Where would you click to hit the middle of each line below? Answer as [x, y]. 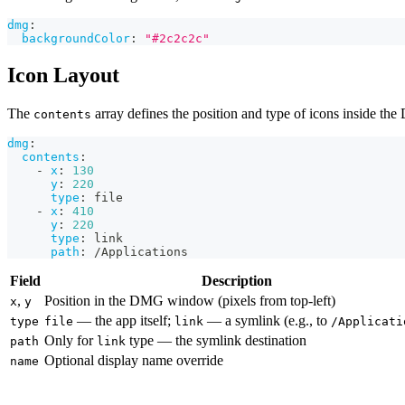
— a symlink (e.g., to [267, 321]
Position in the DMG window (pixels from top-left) [190, 301]
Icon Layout [63, 75]
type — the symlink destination [216, 341]
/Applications [137, 252]
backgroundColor [76, 39]
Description [237, 281]
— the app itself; [124, 321]
